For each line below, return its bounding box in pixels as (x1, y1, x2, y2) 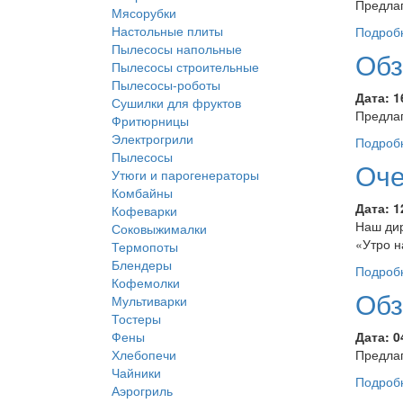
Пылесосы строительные (112, 58, 259, 76)
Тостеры (112, 309, 161, 327)
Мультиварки (112, 291, 187, 309)
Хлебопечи (112, 345, 176, 363)
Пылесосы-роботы (112, 76, 220, 94)
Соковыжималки (112, 219, 207, 237)
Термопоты (112, 237, 178, 255)
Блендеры (112, 255, 172, 273)
